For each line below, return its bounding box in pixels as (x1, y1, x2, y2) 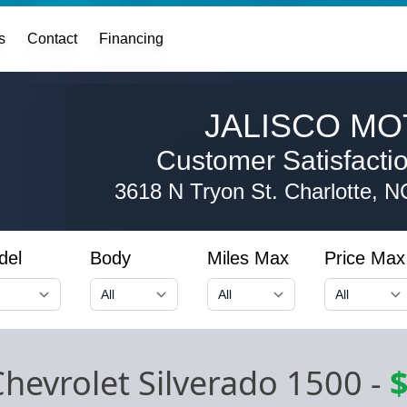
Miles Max (206, 247, 289, 268)
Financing (99, 30, 164, 46)
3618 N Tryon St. (114, 179, 285, 204)
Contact (27, 30, 78, 46)
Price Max (323, 247, 405, 268)
